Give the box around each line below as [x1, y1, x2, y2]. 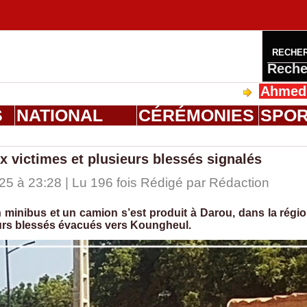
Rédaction [208, 175, 269, 191]
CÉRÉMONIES [138, 106, 254, 125]
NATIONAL [16, 106, 103, 125]
